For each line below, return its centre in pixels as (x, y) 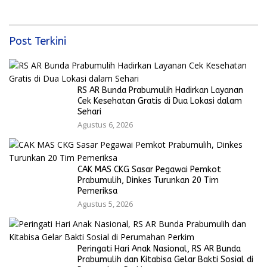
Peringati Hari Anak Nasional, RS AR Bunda (159, 249)
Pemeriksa (97, 191)
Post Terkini (38, 41)
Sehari (89, 112)
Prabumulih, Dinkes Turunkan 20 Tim (148, 181)
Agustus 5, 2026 (105, 204)
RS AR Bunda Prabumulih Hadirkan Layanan (160, 91)
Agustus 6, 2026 (105, 125)
